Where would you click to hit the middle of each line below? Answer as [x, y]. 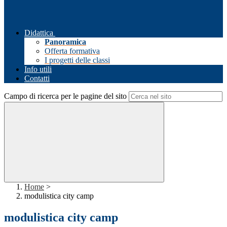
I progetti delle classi [77, 60]
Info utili [38, 69]
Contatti [37, 79]
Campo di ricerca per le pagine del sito [65, 96]
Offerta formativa [72, 51]
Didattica [39, 33]
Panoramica [65, 42]
